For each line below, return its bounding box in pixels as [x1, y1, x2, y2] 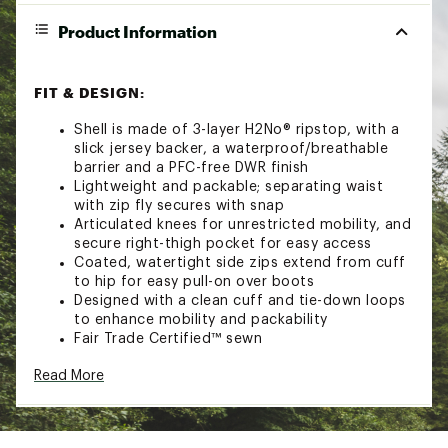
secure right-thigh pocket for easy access [74, 236, 372, 251]
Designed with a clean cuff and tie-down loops [74, 293, 406, 308]
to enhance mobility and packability [74, 312, 328, 327]
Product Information [58, 21, 217, 41]
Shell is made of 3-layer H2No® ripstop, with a [74, 122, 399, 137]
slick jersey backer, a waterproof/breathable [74, 141, 388, 156]
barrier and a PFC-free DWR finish [74, 160, 309, 175]
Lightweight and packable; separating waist [74, 179, 383, 194]
